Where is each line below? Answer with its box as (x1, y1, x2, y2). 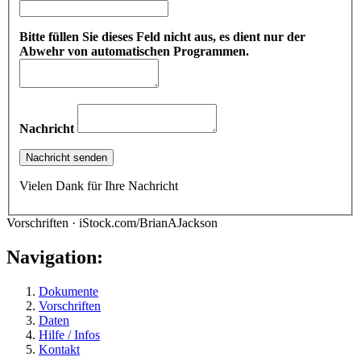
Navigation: (6, 246, 103, 268)
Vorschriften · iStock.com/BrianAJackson (6, 215, 218, 230)
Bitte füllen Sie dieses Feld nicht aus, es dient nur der (19, 29, 305, 44)
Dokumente (39, 284, 98, 298)
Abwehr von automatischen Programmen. (19, 44, 249, 58)
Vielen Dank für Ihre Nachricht (19, 178, 178, 193)
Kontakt (39, 342, 80, 356)
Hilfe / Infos (39, 327, 100, 342)
